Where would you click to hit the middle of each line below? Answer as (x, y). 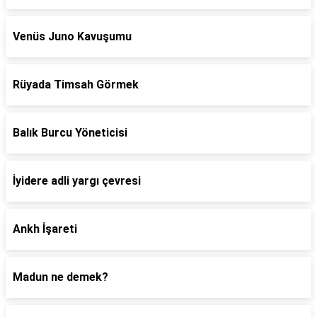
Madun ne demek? (60, 277)
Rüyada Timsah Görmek (76, 85)
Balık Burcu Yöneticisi (70, 133)
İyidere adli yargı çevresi (77, 181)
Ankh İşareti (45, 229)
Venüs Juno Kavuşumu (72, 36)
